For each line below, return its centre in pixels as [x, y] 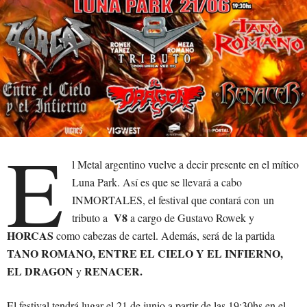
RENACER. [112, 271]
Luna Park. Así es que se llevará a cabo [157, 182]
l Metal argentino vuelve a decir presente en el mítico [186, 164]
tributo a [91, 218]
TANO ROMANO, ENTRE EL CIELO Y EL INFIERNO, [145, 254]
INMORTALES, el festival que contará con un [173, 200]
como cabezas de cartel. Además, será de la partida [164, 236]
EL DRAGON [41, 271]
